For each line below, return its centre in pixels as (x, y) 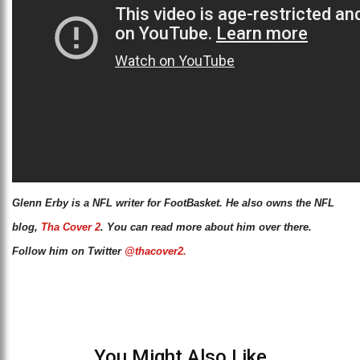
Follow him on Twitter (68, 251)
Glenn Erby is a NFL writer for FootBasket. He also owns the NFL (173, 202)
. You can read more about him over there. (206, 227)
